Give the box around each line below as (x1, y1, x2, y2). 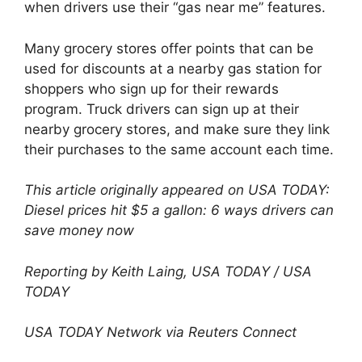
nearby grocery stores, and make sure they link (24, 120, 330, 137)
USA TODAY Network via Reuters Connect (24, 324, 297, 340)
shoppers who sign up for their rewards (24, 80, 279, 97)
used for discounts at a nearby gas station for (24, 60, 322, 77)
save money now (24, 222, 134, 238)
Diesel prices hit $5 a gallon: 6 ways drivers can (24, 202, 334, 218)
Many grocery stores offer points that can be (24, 40, 314, 57)
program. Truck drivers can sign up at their (24, 100, 299, 117)
